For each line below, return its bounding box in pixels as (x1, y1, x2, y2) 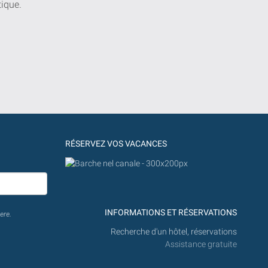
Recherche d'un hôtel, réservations (111, 227, 237, 237)
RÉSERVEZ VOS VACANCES (65, 138, 167, 149)
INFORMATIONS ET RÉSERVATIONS (105, 207, 237, 218)
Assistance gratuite (165, 239, 237, 250)
